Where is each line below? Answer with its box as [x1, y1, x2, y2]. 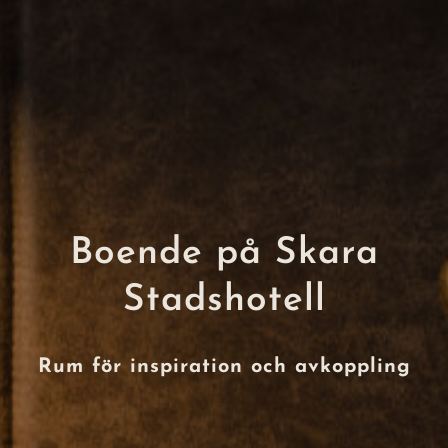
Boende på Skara [69, 235, 379, 273]
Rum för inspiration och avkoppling [37, 357, 411, 378]
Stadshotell [122, 282, 326, 320]
